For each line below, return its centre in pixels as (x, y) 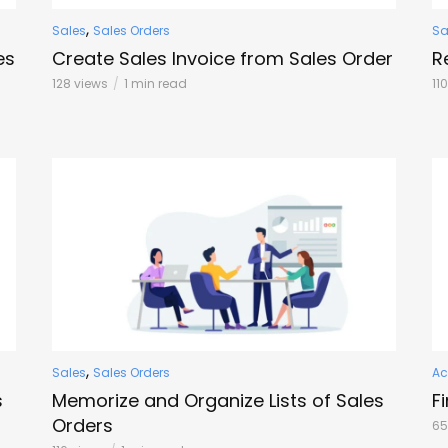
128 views (80, 83)
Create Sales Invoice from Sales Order (222, 58)
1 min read (155, 83)
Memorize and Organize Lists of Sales (218, 400)
